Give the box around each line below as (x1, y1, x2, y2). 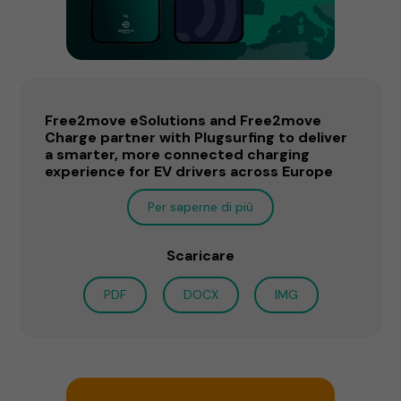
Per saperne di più (148, 198, 253, 215)
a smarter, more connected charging (45, 144, 311, 164)
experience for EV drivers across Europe (45, 161, 334, 181)
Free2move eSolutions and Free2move (45, 110, 322, 130)
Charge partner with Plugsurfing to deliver (45, 127, 348, 147)
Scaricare (166, 245, 235, 265)
